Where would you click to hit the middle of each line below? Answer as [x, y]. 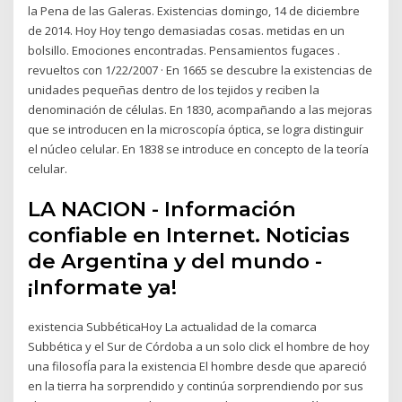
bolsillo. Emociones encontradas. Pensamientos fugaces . [184, 50]
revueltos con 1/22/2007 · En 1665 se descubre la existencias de [201, 70]
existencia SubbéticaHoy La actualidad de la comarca [173, 327]
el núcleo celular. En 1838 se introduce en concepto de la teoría [199, 149]
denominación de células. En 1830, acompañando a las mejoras [201, 109]
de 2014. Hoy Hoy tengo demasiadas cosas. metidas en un [187, 30]
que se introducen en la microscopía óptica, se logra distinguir [196, 129]
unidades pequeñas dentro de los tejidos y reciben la [174, 89]
